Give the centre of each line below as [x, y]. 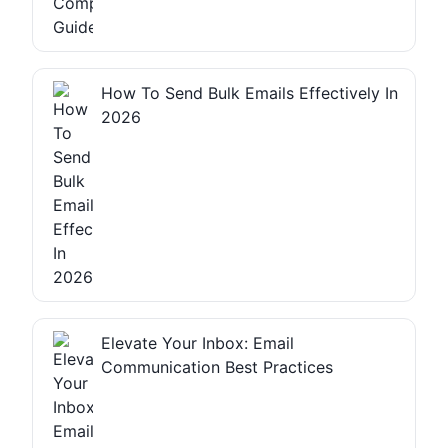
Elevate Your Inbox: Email [197, 342]
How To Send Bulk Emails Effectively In [249, 92]
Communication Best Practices [217, 366]
